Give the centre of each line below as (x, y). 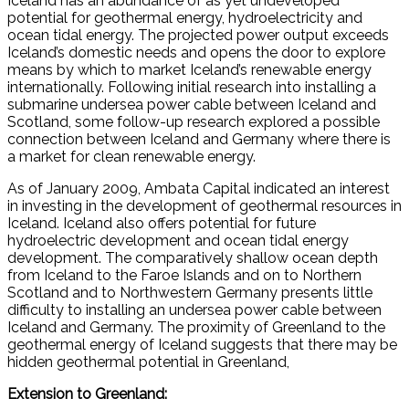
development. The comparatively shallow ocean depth (193, 257)
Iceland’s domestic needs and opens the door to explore (196, 52)
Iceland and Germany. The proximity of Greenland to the (196, 327)
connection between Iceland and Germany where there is (199, 139)
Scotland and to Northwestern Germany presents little (190, 292)
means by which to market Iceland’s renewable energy (189, 69)
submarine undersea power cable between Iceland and (192, 104)
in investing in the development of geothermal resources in (204, 205)
